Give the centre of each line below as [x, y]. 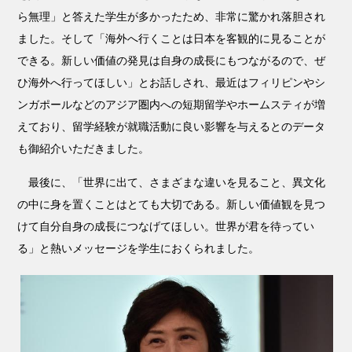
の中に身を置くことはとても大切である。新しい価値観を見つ [172, 204]
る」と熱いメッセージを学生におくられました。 [139, 248]
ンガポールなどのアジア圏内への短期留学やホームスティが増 [172, 104]
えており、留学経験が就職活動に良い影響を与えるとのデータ [172, 126]
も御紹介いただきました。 [84, 148]
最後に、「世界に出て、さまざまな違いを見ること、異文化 [172, 182]
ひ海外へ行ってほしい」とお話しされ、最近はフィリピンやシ [172, 82]
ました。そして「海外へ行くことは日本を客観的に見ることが [172, 38]
